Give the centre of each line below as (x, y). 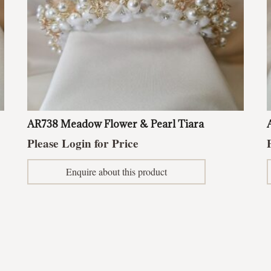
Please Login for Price (83, 144)
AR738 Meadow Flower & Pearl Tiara (116, 124)
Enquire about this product (117, 171)
